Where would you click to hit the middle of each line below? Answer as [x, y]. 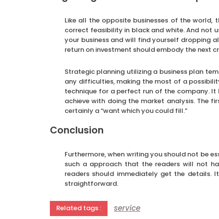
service [127, 208]
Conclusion [77, 130]
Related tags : [79, 208]
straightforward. [91, 183]
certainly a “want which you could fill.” [126, 110]
